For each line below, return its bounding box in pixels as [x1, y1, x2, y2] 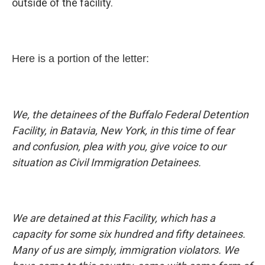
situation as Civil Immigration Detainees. [12, 156, 203, 169]
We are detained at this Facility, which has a [12, 212, 215, 224]
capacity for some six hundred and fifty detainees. [12, 228, 245, 240]
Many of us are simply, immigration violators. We [12, 244, 239, 256]
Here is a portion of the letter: [12, 53, 149, 64]
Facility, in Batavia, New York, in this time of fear [12, 124, 234, 137]
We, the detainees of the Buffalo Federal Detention [12, 108, 248, 121]
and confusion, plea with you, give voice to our [12, 140, 226, 153]
